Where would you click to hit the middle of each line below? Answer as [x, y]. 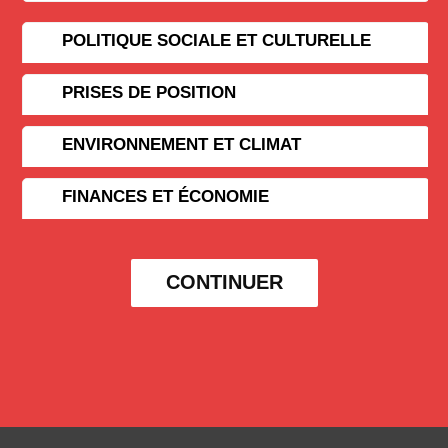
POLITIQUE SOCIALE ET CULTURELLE [217, 40]
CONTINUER [224, 281]
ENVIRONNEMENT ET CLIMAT [182, 144]
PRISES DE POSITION [149, 92]
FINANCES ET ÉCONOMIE [166, 196]
